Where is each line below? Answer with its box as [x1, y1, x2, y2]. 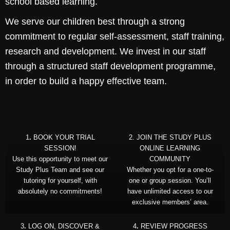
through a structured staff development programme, [5, 61, 216, 71]
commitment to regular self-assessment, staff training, [5, 31, 224, 42]
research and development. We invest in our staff [5, 46, 206, 56]
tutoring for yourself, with [23, 177, 97, 184]
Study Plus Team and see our [16, 166, 104, 174]
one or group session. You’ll [129, 177, 211, 184]
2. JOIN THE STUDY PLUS [128, 133, 212, 141]
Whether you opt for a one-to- [126, 166, 214, 174]
